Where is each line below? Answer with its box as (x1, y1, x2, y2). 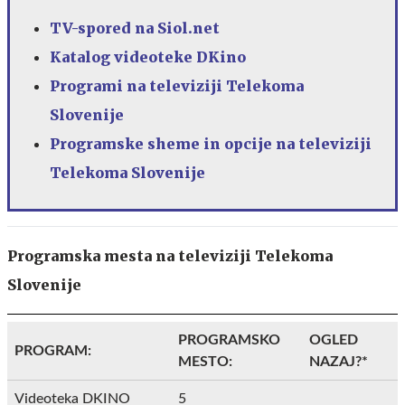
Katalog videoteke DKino (50, 47, 246, 66)
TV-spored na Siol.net (50, 18, 220, 37)
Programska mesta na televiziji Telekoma (7, 246, 333, 265)
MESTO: (178, 353, 232, 369)
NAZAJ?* (309, 353, 368, 369)
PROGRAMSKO (178, 332, 280, 347)
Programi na (50, 76, 149, 95)
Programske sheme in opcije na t (50, 134, 306, 153)
